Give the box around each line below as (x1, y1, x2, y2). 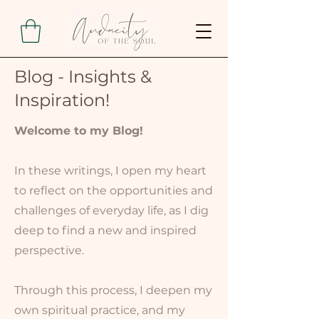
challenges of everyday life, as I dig (14, 204, 209, 218)
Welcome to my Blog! (14, 124, 143, 138)
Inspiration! (14, 90, 110, 111)
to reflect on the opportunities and (14, 184, 213, 198)
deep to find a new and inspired (14, 224, 197, 238)
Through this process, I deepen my (14, 283, 212, 298)
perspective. (14, 244, 84, 258)
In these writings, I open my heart (14, 164, 206, 178)
